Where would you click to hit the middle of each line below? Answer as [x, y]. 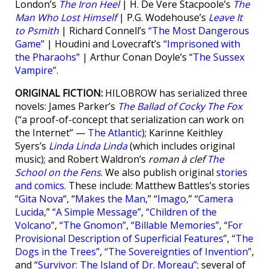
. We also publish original [159, 173]
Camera [216, 199]
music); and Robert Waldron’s [82, 159]
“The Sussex [217, 57]
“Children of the [181, 212]
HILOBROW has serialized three [175, 93]
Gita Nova [41, 199]
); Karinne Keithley [182, 133]
